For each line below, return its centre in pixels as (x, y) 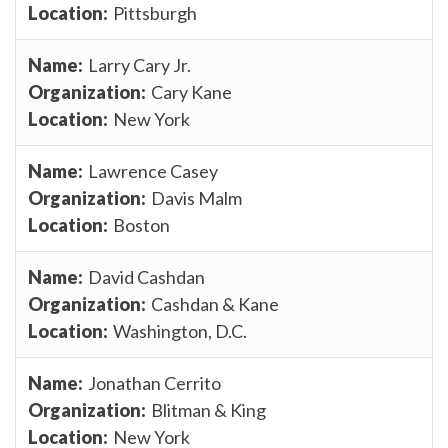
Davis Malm (196, 197)
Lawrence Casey (153, 170)
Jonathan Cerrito (154, 382)
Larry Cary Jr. (139, 64)
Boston (141, 224)
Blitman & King (208, 409)
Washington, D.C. (180, 330)
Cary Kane (191, 91)
